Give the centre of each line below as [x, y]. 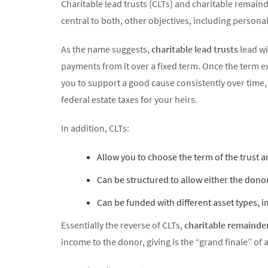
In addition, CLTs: [95, 128]
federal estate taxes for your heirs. [129, 99]
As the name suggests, [106, 49]
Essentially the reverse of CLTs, [123, 225]
